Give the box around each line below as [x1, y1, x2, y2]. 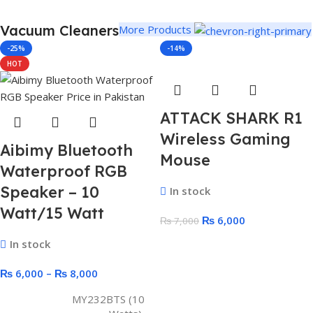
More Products [119, 22, 194, 36]
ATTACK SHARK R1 [160, 108, 303, 128]
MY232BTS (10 [72, 292, 145, 306]
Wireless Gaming [160, 129, 291, 149]
